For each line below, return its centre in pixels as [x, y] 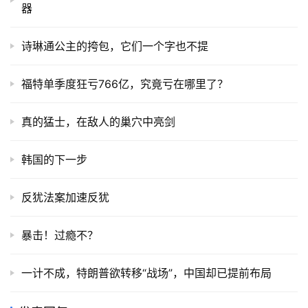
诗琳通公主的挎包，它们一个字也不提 [115, 46]
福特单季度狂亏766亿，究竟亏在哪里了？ [125, 84]
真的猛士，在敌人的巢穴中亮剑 [98, 122]
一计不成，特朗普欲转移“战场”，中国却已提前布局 [146, 273]
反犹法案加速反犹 [65, 198]
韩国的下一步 [54, 160]
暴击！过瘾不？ [60, 235]
